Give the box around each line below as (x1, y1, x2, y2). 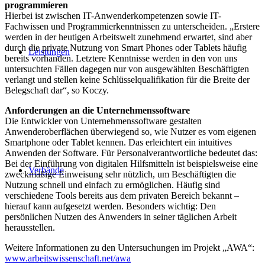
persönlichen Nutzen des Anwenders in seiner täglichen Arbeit (5, 211, 237, 222)
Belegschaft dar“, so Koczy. (5, 85, 109, 95)
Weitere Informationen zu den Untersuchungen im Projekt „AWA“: (5, 242, 254, 253)
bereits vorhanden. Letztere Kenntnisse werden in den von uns (5, 53, 237, 63)
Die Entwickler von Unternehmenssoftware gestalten (5, 115, 202, 126)
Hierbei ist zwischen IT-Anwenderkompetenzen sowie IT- (5, 10, 221, 21)
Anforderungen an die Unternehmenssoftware (5, 105, 190, 115)
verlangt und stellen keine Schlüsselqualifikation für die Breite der (5, 74, 250, 85)
